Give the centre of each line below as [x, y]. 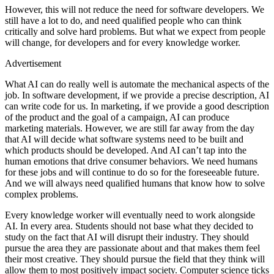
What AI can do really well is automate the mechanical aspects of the [137, 84]
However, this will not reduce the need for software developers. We [135, 10]
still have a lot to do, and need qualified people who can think [123, 21]
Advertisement [33, 64]
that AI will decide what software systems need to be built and [124, 139]
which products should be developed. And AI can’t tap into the [126, 150]
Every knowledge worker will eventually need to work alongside [130, 215]
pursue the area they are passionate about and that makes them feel [132, 248]
